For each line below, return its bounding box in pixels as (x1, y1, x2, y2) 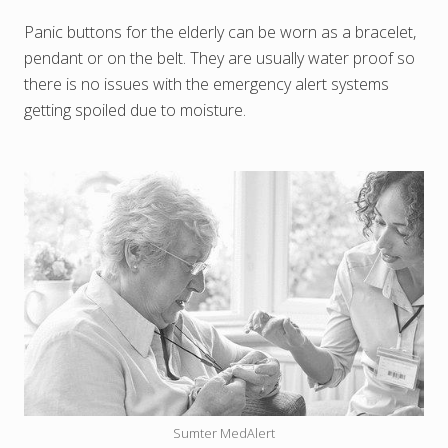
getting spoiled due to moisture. (24, 99, 246, 122)
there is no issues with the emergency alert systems (24, 73, 389, 96)
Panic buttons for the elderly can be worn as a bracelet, (24, 21, 416, 44)
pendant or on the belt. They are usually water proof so (24, 47, 415, 70)
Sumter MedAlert (173, 423, 275, 442)
